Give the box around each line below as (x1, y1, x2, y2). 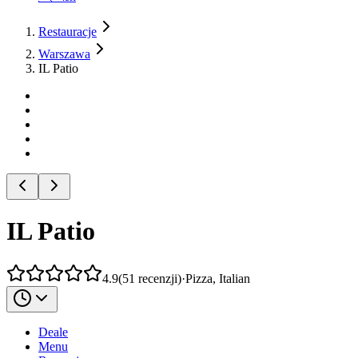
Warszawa (38, 47, 90, 61)
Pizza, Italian (185, 271, 250, 285)
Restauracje (38, 25, 97, 38)
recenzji (138, 271, 177, 285)
